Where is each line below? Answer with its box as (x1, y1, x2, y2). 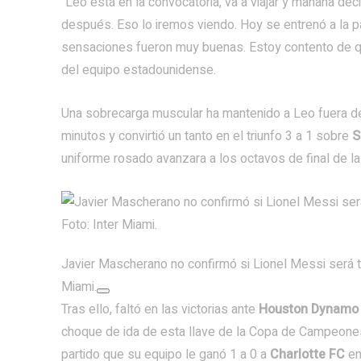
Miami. (61, 277, 97, 297)
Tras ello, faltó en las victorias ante (61, 300, 259, 319)
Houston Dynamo (259, 300, 359, 319)
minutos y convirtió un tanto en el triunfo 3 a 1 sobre (61, 127, 352, 146)
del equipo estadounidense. (61, 60, 216, 80)
